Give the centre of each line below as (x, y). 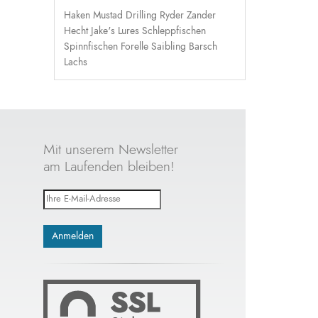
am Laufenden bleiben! (109, 166)
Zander (201, 15)
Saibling (169, 46)
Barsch (203, 46)
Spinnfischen (91, 46)
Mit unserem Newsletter (111, 149)
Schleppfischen (174, 31)
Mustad (108, 15)
